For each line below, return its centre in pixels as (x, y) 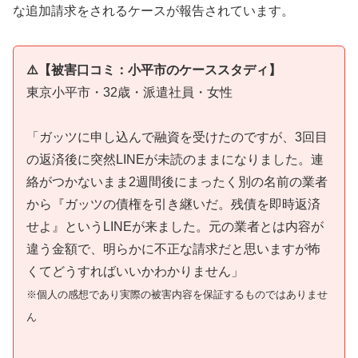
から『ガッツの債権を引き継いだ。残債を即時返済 (173, 205)
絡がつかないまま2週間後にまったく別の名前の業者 (177, 182)
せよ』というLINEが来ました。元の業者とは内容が (175, 227)
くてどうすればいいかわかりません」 (135, 272)
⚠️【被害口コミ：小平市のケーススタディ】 (154, 70)
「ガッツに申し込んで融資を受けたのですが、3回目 (177, 137)
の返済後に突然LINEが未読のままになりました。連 (175, 160)
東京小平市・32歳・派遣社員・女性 (129, 92)
